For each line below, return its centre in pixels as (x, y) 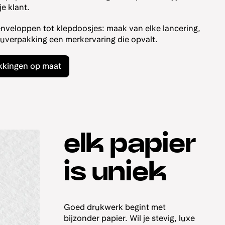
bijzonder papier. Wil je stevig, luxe (129, 218)
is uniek (115, 172)
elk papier (130, 144)
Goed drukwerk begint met (115, 207)
